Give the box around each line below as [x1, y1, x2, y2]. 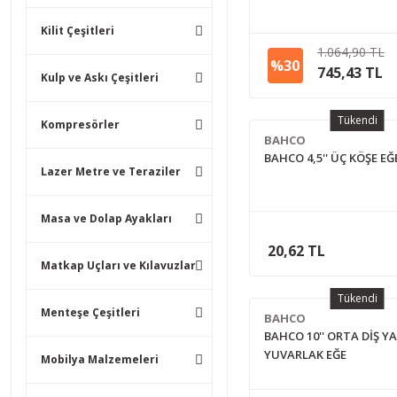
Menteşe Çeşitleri [41, 305, 140, 320]
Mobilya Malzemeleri [41, 352, 159, 367]
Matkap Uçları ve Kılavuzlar [41, 258, 196, 273]
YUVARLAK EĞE [263, 346, 346, 362]
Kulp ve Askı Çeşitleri [41, 70, 159, 85]
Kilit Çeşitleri [41, 23, 114, 38]
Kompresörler [41, 117, 120, 132]
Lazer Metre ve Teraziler [41, 164, 181, 179]
